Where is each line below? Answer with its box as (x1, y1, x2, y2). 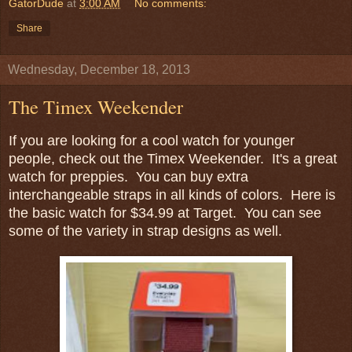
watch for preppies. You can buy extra (9, 168, 248, 185)
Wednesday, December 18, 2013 (8, 62, 190, 76)
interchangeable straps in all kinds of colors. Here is (9, 186, 335, 203)
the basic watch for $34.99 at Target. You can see (9, 204, 321, 221)
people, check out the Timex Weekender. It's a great (9, 150, 337, 167)
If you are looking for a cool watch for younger (9, 132, 295, 148)
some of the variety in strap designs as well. (9, 222, 282, 239)
